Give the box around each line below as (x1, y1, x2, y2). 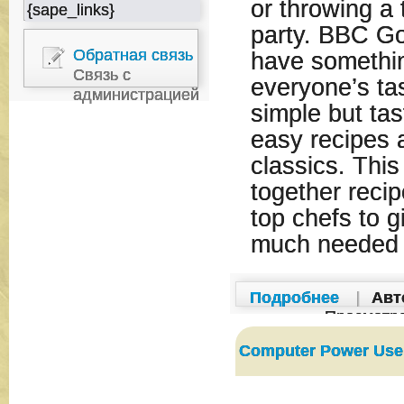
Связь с (72, 66, 131, 84)
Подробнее (249, 289, 339, 307)
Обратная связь (72, 46, 193, 64)
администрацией (72, 86, 199, 104)
